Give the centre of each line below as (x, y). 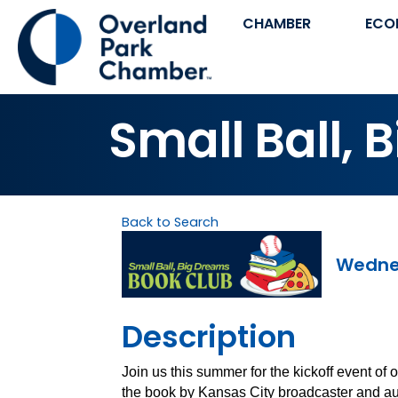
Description (209, 337)
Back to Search (170, 223)
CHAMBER (276, 24)
